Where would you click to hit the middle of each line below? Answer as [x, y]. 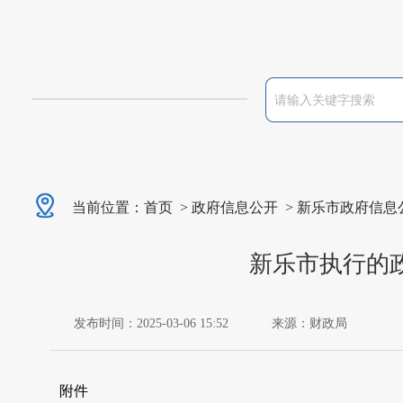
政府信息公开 [235, 207]
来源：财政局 [309, 323]
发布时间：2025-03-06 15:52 [151, 323]
